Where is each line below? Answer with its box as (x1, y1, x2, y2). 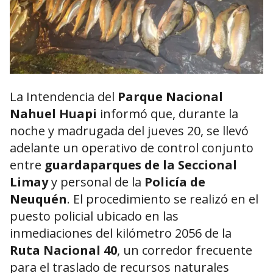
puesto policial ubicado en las (10, 208, 179, 225)
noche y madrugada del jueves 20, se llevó (10, 122, 249, 140)
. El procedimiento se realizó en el (67, 191, 258, 208)
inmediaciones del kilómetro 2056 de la (10, 225, 232, 242)
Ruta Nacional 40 (10, 242, 117, 259)
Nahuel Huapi (10, 105, 97, 122)
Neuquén (10, 191, 67, 208)
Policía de (144, 174, 205, 191)
